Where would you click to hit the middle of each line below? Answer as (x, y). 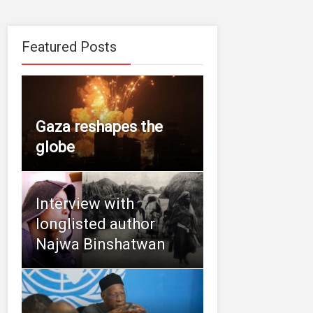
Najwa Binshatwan (101, 244)
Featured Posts (69, 47)
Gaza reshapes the (99, 127)
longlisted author (95, 224)
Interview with (85, 203)
